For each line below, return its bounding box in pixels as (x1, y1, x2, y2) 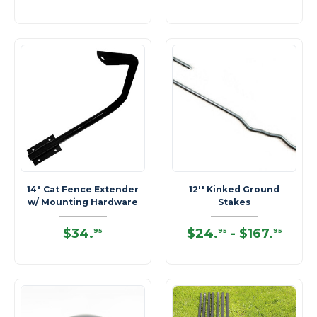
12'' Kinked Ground (189, 184, 279, 195)
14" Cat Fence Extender (27, 184, 139, 195)
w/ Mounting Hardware (28, 197, 138, 207)
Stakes (218, 197, 250, 207)
